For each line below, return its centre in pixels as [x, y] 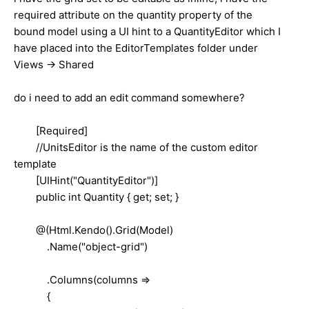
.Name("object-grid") [81, 247]
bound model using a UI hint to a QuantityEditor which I [147, 32]
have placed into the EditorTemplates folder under [136, 48]
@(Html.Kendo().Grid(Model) [93, 230]
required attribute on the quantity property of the [133, 15]
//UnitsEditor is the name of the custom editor [136, 148]
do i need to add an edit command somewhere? [129, 98]
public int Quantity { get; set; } [96, 197]
